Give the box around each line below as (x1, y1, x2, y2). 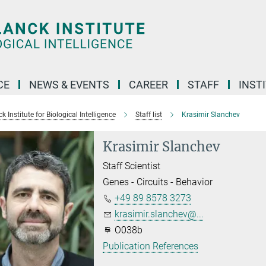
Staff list (135, 110, 162, 119)
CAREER (129, 78, 168, 91)
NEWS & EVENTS (29, 78, 109, 91)
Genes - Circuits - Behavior (103, 176, 213, 188)
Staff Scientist (103, 160, 161, 172)
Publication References (103, 240, 199, 252)
